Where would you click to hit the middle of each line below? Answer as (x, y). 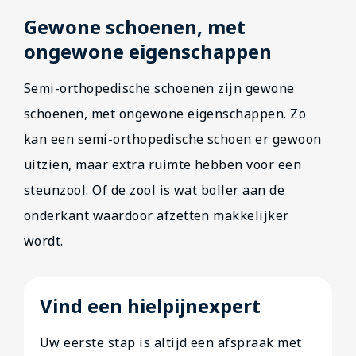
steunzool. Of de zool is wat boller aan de (155, 190)
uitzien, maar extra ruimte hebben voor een (163, 164)
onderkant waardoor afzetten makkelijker (157, 215)
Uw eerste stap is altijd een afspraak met (171, 342)
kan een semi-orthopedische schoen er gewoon (173, 139)
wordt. (44, 241)
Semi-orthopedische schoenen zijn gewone (159, 88)
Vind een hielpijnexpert (150, 306)
